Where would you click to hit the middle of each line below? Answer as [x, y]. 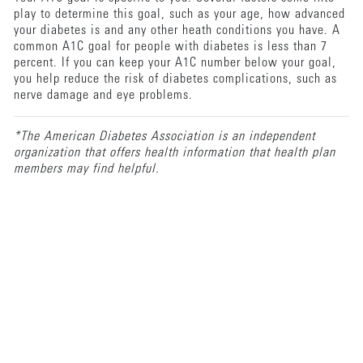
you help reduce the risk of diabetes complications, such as [175, 79]
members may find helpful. [86, 169]
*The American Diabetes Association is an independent [164, 137]
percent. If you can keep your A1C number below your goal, [175, 63]
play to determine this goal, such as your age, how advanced [179, 14]
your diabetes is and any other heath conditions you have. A [177, 30]
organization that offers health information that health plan [174, 153]
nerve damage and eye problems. [103, 95]
